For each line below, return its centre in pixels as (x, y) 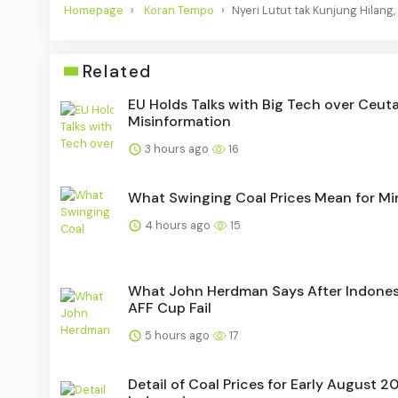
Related (117, 71)
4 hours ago (178, 225)
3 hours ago (177, 148)
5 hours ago (177, 335)
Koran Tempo (179, 10)
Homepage (94, 10)
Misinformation (179, 121)
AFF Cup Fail (170, 307)
